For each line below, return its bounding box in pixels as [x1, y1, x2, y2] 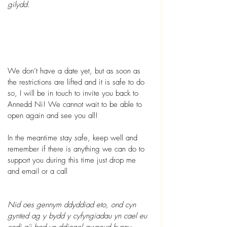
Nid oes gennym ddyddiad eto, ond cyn [8, 200, 138, 210]
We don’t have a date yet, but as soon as [8, 66, 143, 76]
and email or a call [8, 166, 67, 176]
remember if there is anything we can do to [8, 144, 147, 154]
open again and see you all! [8, 110, 100, 121]
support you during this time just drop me [8, 155, 138, 165]
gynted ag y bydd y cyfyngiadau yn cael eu [8, 211, 149, 221]
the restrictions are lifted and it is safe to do [8, 77, 147, 87]
